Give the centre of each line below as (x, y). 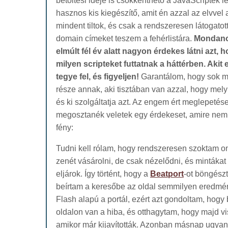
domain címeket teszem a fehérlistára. (125, 38)
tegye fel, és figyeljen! (97, 76)
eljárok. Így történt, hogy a (103, 174)
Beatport (167, 174)
